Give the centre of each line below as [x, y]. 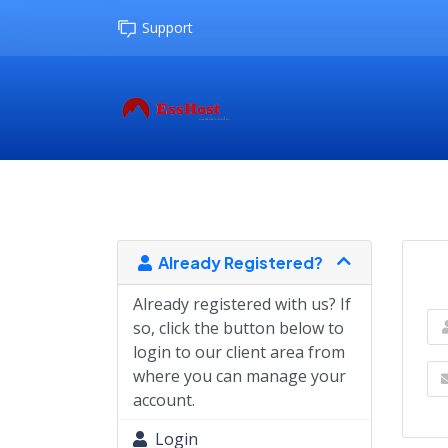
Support [167, 27]
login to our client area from [239, 352]
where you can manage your [239, 376]
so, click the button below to [238, 328]
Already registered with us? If [242, 304]
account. [164, 400]
